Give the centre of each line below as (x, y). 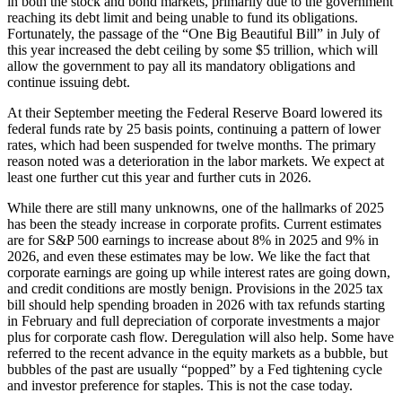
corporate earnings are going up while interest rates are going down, (199, 273)
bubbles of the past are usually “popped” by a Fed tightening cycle (195, 370)
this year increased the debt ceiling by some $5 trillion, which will (192, 50)
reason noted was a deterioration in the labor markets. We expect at (196, 162)
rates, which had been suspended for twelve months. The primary (192, 145)
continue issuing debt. (69, 83)
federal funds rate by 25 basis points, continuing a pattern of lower (194, 129)
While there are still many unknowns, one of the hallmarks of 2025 (196, 208)
